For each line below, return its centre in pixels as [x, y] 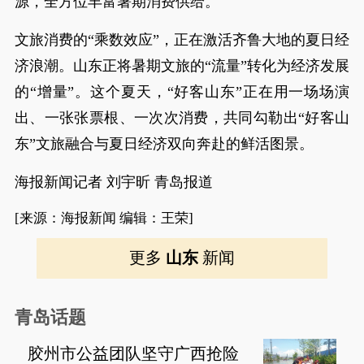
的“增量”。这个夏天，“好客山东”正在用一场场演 [182, 92]
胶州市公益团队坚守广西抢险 [134, 353]
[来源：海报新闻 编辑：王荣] [104, 218]
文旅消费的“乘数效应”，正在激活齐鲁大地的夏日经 [182, 40]
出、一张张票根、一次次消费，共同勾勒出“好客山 [182, 118]
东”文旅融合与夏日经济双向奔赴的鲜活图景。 [164, 144]
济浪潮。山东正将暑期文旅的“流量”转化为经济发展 [182, 66]
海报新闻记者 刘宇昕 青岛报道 [113, 182]
